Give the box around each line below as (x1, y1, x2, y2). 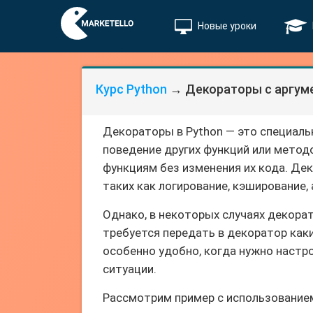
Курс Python (96, 82, 167, 96)
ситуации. (103, 262, 156, 276)
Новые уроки (198, 20, 256, 31)
